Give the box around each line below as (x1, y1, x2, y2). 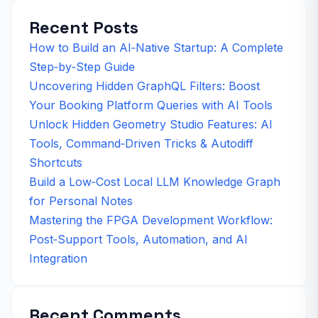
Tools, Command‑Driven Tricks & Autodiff (29, 136, 253, 150)
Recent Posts (29, 16, 138, 38)
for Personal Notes (29, 193, 133, 208)
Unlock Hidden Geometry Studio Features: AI (29, 116, 273, 131)
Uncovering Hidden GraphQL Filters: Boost (29, 78, 260, 93)
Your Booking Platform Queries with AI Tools (29, 97, 273, 112)
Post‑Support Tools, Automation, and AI (29, 231, 248, 246)
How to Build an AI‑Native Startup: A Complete (29, 40, 283, 55)
